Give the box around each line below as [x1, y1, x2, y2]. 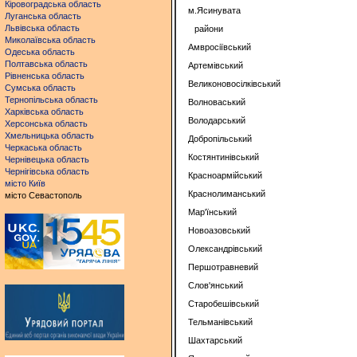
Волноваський [188, 97, 245, 107]
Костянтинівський [188, 152, 259, 162]
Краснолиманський [188, 189, 265, 198]
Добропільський [188, 134, 252, 143]
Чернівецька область [5, 155, 89, 164]
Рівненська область [5, 71, 84, 80]
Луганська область [5, 11, 81, 21]
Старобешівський [188, 299, 259, 308]
